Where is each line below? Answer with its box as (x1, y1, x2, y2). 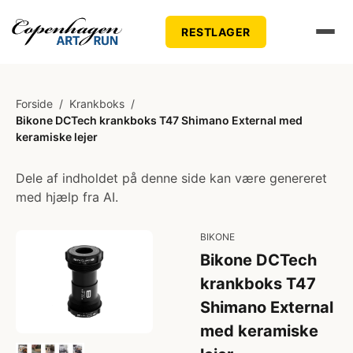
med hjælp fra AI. (16, 189, 118, 205)
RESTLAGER (181, 24, 251, 39)
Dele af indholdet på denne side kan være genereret (16, 170, 327, 186)
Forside (16, 97, 53, 110)
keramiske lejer (16, 130, 98, 143)
